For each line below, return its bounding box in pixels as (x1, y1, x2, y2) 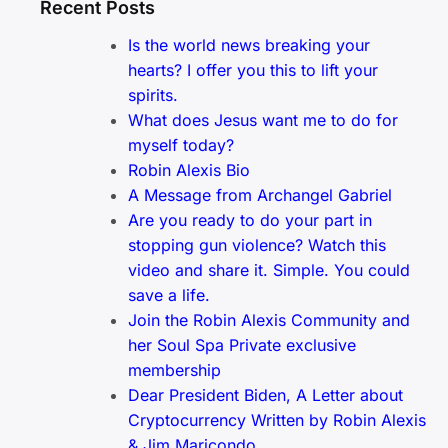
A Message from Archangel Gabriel (128, 185, 392, 206)
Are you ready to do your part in (128, 210, 372, 231)
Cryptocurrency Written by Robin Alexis (128, 410, 426, 431)
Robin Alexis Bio (128, 160, 250, 181)
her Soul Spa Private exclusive (128, 335, 356, 356)
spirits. (128, 85, 183, 106)
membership (128, 360, 221, 381)
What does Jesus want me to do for (128, 110, 398, 131)
